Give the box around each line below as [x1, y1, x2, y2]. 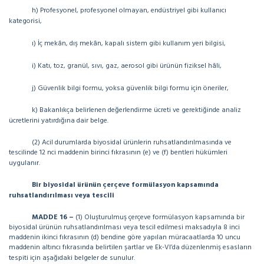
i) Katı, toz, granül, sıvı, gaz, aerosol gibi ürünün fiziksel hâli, [32, 60, 222, 72]
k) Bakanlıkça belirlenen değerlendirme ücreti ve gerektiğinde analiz [32, 104, 241, 116]
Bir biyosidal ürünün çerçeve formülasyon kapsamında [32, 179, 219, 191]
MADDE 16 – [32, 212, 74, 223]
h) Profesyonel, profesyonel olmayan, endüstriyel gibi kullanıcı [32, 5, 226, 16]
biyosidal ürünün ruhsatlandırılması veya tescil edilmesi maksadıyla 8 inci [9, 222, 240, 233]
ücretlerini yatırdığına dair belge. [9, 115, 108, 127]
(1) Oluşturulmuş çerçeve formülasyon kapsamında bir [75, 212, 245, 223]
